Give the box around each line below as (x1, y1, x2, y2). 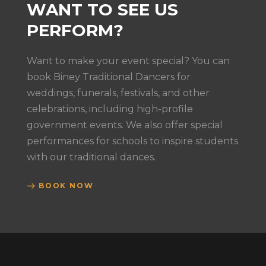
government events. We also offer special (26, 119, 223, 131)
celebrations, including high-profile (26, 103, 193, 115)
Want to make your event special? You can (26, 55, 230, 66)
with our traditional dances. (26, 151, 156, 163)
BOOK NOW (39, 180, 94, 190)
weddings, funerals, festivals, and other (26, 87, 210, 99)
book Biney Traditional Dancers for (26, 71, 191, 83)
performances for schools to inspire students (26, 135, 238, 147)
